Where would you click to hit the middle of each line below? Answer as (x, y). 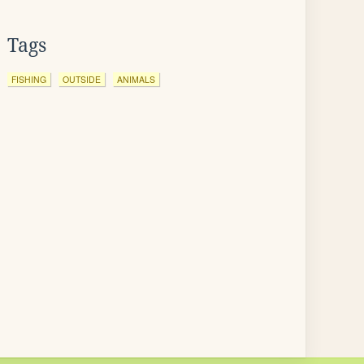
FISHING (29, 79)
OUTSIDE (82, 79)
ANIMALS (136, 79)
